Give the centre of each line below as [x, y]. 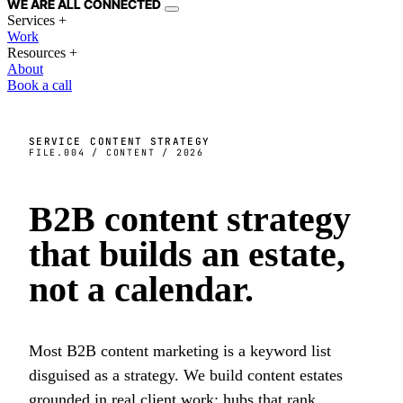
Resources [36, 53]
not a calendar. [141, 289]
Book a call [40, 85]
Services [31, 20]
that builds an [139, 254]
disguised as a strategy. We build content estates [186, 375]
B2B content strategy [190, 219]
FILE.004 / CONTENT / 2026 [116, 152]
